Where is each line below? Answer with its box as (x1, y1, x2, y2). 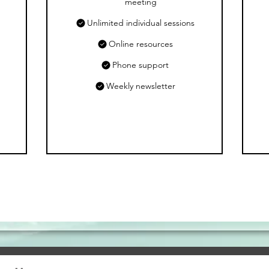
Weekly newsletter (106, 80, 175, 91)
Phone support (112, 59, 169, 70)
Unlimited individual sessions (86, 17, 195, 28)
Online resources (108, 38, 173, 49)
